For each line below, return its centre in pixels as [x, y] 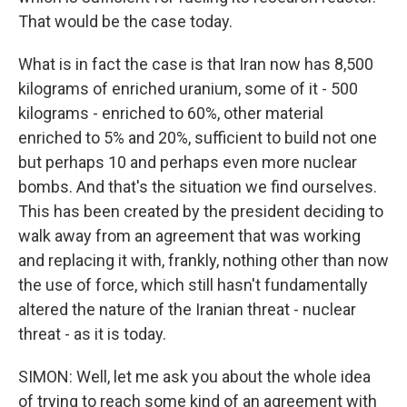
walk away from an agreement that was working [189, 236]
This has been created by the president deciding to [201, 211]
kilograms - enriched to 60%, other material [171, 113]
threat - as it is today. [92, 334]
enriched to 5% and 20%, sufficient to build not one [198, 138]
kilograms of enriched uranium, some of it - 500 [188, 89]
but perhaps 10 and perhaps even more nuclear [188, 162]
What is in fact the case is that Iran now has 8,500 [196, 64]
